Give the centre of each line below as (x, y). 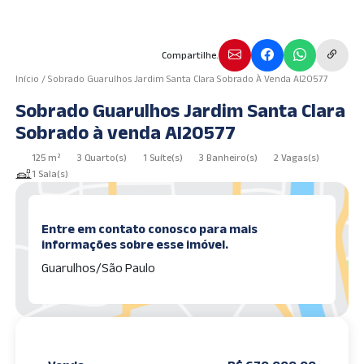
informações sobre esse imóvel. (135, 244)
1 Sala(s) (50, 173)
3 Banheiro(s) (229, 157)
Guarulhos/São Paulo (99, 268)
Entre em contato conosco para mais (150, 229)
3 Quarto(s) (102, 157)
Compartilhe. (190, 55)
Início (28, 78)
